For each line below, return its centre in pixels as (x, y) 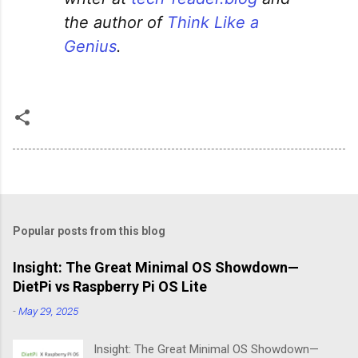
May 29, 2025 (48, 311)
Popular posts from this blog (89, 231)
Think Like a (213, 23)
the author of (115, 23)
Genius (90, 47)
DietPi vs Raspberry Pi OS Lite (110, 287)
